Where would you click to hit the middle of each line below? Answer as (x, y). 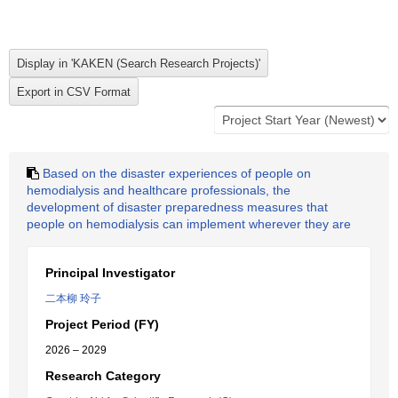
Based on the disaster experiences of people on (177, 173)
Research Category (103, 376)
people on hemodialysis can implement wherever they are (189, 224)
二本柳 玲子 (73, 298)
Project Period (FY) (102, 324)
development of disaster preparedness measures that (177, 207)
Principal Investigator (110, 273)
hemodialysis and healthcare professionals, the (159, 190)
